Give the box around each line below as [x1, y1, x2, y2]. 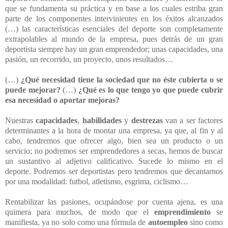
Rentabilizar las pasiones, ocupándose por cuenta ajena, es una [5, 197, 223, 206]
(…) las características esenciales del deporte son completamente [5, 24, 223, 33]
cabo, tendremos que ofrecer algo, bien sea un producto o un [5, 136, 223, 145]
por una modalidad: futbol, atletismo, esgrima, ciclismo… [5, 177, 188, 186]
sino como [187, 218, 223, 226]
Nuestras [5, 116, 36, 125]
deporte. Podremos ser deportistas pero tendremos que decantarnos [5, 167, 223, 176]
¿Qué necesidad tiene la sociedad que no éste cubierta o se [20, 75, 223, 84]
